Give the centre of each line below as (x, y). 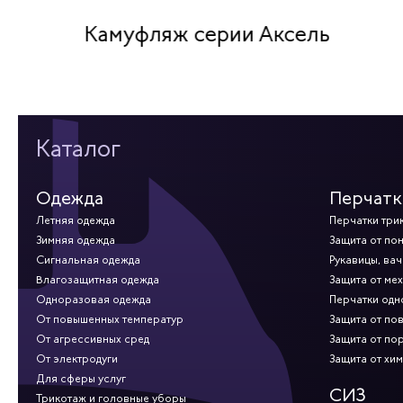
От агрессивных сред (93, 340)
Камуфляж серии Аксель (208, 34)
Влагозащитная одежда (98, 280)
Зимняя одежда (76, 241)
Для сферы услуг (81, 379)
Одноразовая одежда (94, 300)
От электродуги (77, 359)
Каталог (78, 149)
